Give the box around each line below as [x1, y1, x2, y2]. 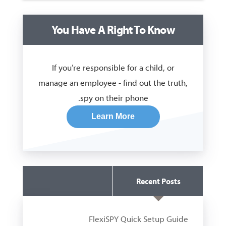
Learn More [91, 112, 135, 121]
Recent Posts [136, 176, 181, 186]
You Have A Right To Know [51, 22, 175, 37]
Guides [146, 176, 171, 186]
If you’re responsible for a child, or [51, 62, 175, 73]
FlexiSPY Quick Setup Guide [89, 213, 189, 224]
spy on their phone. [80, 92, 148, 103]
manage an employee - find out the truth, [38, 77, 188, 88]
